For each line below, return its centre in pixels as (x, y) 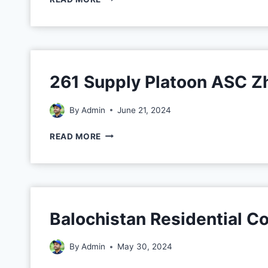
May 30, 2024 (145, 247)
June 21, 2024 (144, 110)
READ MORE (76, 136)
